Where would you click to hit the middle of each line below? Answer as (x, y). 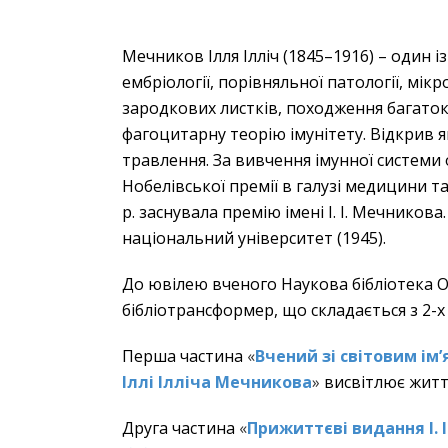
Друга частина (178, 428)
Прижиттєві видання (338, 428)
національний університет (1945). (254, 238)
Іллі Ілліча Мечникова (217, 382)
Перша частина (182, 356)
